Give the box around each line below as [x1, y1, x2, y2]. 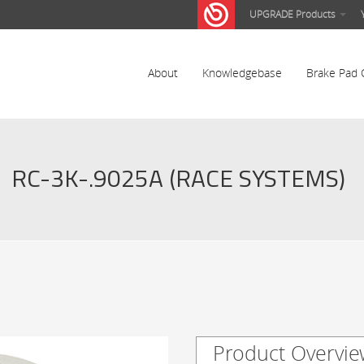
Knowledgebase [202, 65, 282, 80]
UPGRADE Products [249, 7, 338, 20]
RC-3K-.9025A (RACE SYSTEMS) [11, 159, 345, 197]
